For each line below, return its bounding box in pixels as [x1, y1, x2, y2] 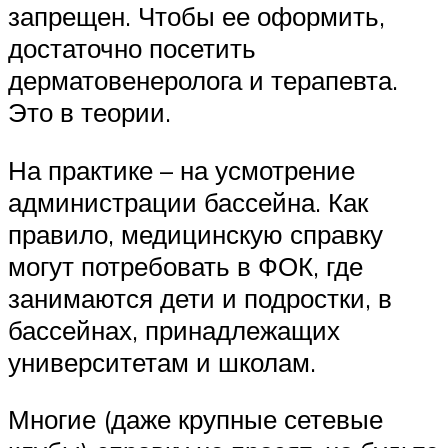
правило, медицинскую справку [8, 217, 383, 250]
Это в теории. [8, 95, 171, 128]
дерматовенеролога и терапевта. [8, 63, 398, 96]
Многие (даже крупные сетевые [8, 403, 383, 436]
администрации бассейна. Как [8, 185, 368, 218]
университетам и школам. [8, 345, 316, 378]
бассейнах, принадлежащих [8, 313, 340, 346]
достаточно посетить [8, 31, 256, 64]
